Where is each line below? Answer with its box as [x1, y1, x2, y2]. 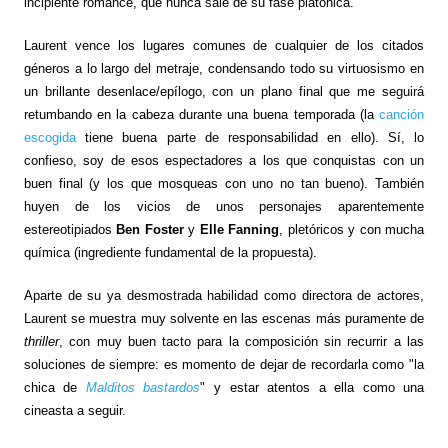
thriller [23, 333, 59, 349]
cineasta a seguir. [23, 402, 130, 418]
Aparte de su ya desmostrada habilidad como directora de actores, [23, 287, 425, 303]
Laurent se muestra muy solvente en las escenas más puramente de [23, 310, 425, 326]
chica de [23, 379, 86, 395]
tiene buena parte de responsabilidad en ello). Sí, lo [75, 129, 425, 145]
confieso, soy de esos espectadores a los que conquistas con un [23, 152, 425, 168]
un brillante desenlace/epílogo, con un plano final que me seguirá [23, 83, 425, 99]
